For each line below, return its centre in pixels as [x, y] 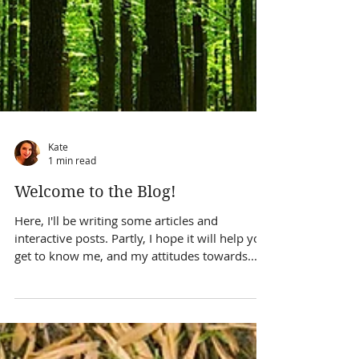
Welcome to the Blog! [95, 227]
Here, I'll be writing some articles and [116, 256]
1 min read [72, 196]
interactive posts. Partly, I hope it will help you [141, 273]
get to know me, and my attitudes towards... [136, 291]
